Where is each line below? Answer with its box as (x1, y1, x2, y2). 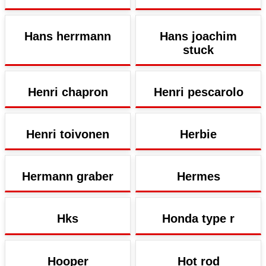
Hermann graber (22, 170, 113, 183)
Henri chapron (27, 85, 108, 99)
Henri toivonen (26, 127, 109, 141)
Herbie (180, 127, 217, 141)
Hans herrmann (24, 29, 111, 43)
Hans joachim (160, 29, 237, 43)
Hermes (176, 170, 220, 183)
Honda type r (162, 212, 235, 226)
